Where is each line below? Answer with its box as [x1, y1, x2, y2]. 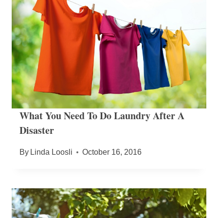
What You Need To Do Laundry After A [19, 108, 184, 123]
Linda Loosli [30, 147, 73, 156]
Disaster [19, 123, 54, 137]
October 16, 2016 [82, 147, 142, 156]
